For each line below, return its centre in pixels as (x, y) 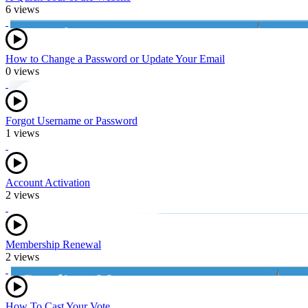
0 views (22, 71)
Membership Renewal (53, 244)
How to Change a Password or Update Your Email (115, 58)
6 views (22, 9)
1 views (22, 133)
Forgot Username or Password (71, 120)
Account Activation (48, 182)
